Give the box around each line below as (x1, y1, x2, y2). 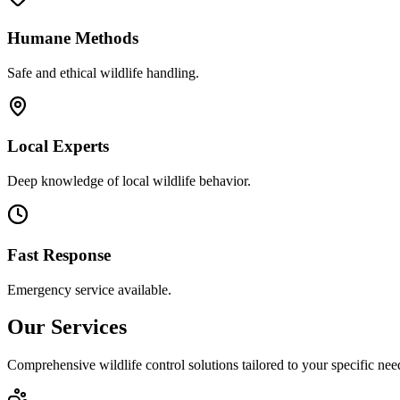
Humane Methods (7, 28, 138, 47)
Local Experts (7, 137, 109, 156)
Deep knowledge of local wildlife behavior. (7, 173, 251, 189)
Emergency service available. (7, 281, 171, 297)
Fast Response (7, 245, 111, 264)
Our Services (7, 315, 127, 339)
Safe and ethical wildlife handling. (7, 64, 199, 80)
